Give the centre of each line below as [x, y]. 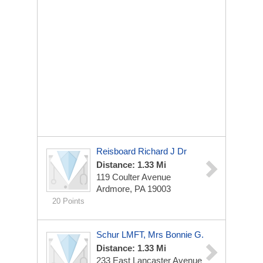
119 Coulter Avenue [134, 177]
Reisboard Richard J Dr [141, 151]
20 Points [68, 201]
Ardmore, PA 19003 [134, 189]
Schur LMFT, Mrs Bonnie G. [150, 235]
